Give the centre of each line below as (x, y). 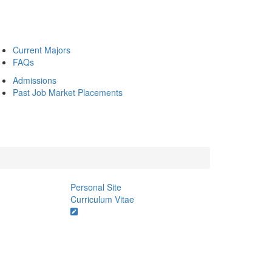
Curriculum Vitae (102, 199)
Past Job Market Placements (68, 92)
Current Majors (42, 50)
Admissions (35, 80)
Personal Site (96, 187)
